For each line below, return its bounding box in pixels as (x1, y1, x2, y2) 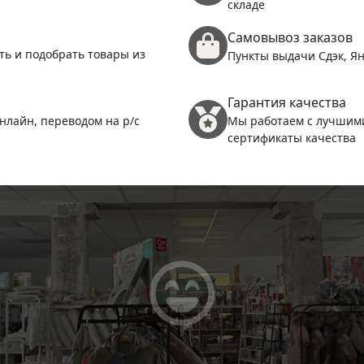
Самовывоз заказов (227, 28, 353, 46)
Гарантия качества (227, 93, 346, 111)
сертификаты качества (227, 130, 356, 145)
